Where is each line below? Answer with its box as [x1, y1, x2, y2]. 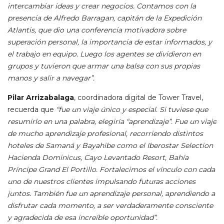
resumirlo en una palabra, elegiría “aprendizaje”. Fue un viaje [7, 117, 216, 126]
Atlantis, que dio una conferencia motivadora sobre [7, 25, 186, 35]
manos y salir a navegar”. [7, 73, 96, 83]
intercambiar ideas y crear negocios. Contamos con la [7, 1, 196, 11]
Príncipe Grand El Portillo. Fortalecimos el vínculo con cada [7, 165, 215, 174]
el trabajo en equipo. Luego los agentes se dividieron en [7, 49, 201, 59]
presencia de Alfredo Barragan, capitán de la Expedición [7, 13, 201, 23]
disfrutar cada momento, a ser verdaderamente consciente [7, 201, 213, 210]
